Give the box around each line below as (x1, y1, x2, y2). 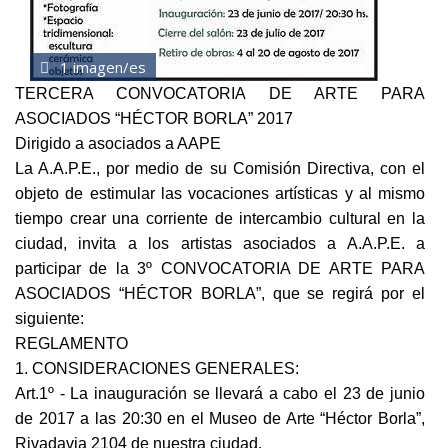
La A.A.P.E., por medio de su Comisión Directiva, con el (15, 160, 425, 178)
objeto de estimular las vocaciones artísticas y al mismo (15, 185, 425, 203)
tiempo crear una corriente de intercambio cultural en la (15, 210, 425, 228)
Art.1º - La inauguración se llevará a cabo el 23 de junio (15, 385, 425, 403)
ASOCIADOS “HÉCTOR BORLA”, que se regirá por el (15, 285, 425, 303)
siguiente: (15, 310, 84, 328)
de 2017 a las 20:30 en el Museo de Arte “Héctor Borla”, (15, 410, 425, 428)
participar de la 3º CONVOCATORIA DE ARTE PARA (15, 260, 425, 278)
